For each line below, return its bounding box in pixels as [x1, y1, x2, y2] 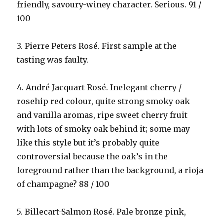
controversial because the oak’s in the [17, 151, 168, 161]
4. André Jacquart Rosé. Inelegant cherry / [17, 82, 182, 92]
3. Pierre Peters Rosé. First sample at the [17, 41, 177, 51]
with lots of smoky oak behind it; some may [17, 124, 190, 134]
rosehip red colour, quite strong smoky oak [17, 96, 190, 106]
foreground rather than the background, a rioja [17, 165, 204, 175]
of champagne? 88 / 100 [17, 179, 110, 189]
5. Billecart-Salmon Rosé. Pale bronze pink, [17, 207, 186, 217]
